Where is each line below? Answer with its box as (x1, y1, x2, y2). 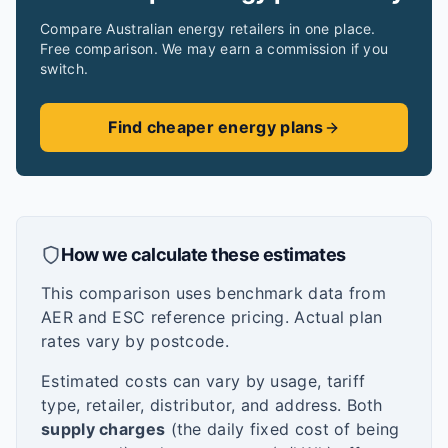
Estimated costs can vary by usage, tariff (41, 371, 366, 391)
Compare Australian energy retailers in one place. (40, 20, 376, 37)
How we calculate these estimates (61, 244, 346, 265)
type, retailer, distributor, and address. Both (41, 395, 383, 415)
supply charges (41, 419, 166, 439)
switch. (40, 60, 89, 77)
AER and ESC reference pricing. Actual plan (41, 307, 383, 327)
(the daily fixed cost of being (165, 419, 400, 439)
